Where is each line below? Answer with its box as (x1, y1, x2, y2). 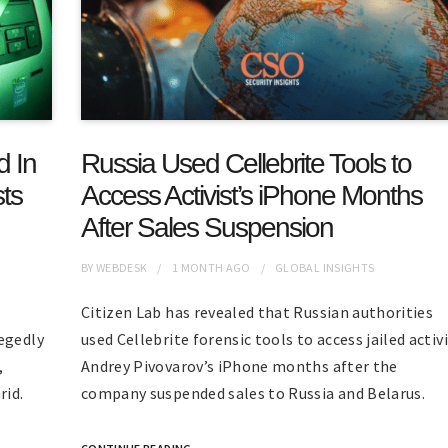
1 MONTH (171, 260, 224, 276)
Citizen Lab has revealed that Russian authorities (80, 302, 434, 323)
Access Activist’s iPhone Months (80, 180, 422, 212)
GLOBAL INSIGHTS (275, 260, 375, 276)
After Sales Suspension (80, 212, 333, 244)
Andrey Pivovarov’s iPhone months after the (80, 356, 398, 377)
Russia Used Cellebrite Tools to (80, 148, 411, 180)
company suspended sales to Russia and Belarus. (80, 383, 426, 404)
